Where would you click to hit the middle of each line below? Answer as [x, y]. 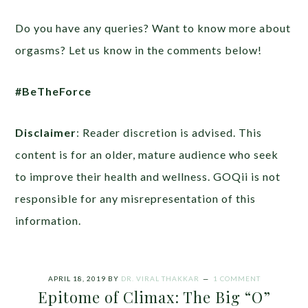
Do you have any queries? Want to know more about [153, 27]
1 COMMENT [236, 278]
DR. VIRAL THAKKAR [160, 278]
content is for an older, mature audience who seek [147, 154]
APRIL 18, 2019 [77, 278]
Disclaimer [46, 132]
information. [48, 220]
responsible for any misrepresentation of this [136, 198]
